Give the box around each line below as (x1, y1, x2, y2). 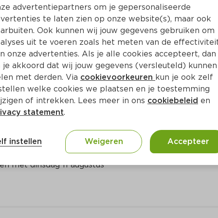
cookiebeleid (147, 96, 198, 105)
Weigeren (84, 137, 123, 146)
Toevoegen (91, 13, 137, 22)
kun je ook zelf (155, 73, 213, 82)
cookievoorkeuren (80, 73, 155, 82)
